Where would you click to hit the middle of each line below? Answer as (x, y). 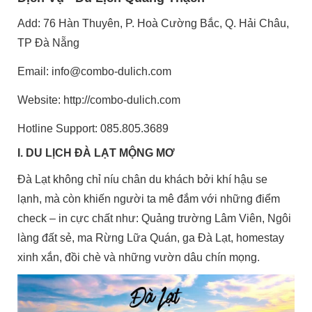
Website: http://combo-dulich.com (99, 100)
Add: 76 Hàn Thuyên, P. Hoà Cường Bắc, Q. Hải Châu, (154, 24)
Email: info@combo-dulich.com (95, 72)
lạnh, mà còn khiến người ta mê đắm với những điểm (149, 198)
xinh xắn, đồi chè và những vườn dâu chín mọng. (139, 257)
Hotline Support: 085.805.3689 (93, 129)
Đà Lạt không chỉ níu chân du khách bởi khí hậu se (143, 179)
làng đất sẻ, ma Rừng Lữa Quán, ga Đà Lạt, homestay (151, 237)
